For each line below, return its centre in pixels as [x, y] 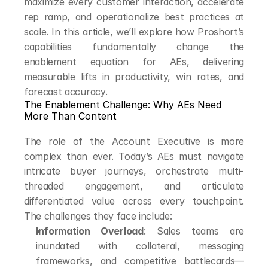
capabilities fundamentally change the [134, 47]
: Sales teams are [194, 231]
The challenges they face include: [98, 216]
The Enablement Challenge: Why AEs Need [123, 105]
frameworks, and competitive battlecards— [140, 261]
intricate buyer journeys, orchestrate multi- [134, 171]
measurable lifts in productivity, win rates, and [134, 77]
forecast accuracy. [66, 92]
